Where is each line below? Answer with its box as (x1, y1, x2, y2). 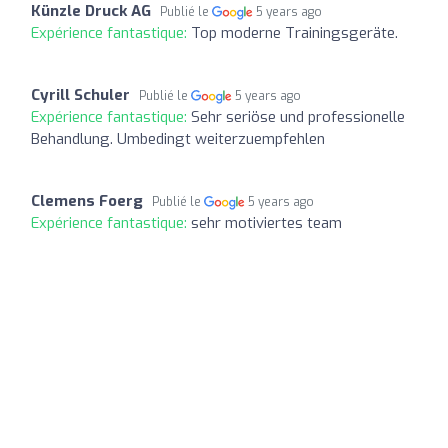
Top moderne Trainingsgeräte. (191, 22, 398, 43)
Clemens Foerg (31, 190, 143, 211)
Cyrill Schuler (31, 84, 130, 105)
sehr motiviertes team (191, 212, 342, 233)
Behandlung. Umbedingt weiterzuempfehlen (31, 128, 325, 149)
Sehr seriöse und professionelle (191, 106, 405, 127)
